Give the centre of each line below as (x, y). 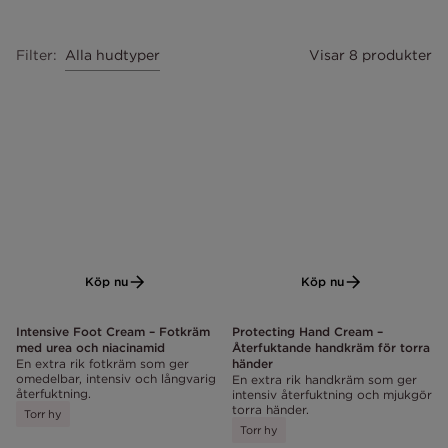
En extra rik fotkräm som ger (102, 364)
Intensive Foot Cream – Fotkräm (113, 332)
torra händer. (270, 410)
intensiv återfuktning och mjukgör (332, 395)
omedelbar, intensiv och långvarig (116, 379)
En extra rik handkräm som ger (324, 380)
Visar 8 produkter (370, 55)
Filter (34, 55)
